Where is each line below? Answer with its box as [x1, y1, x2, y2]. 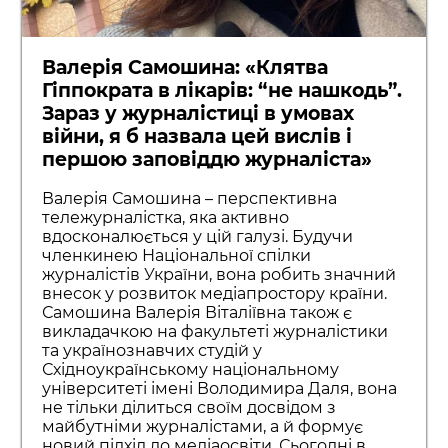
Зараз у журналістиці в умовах [42, 101, 355, 125]
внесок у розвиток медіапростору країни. [42, 284, 388, 304]
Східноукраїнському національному [42, 360, 340, 380]
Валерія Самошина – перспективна [42, 189, 338, 209]
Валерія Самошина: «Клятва [42, 55, 329, 79]
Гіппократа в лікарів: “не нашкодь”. [42, 78, 403, 102]
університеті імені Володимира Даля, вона [42, 379, 398, 399]
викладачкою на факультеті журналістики [42, 322, 389, 342]
